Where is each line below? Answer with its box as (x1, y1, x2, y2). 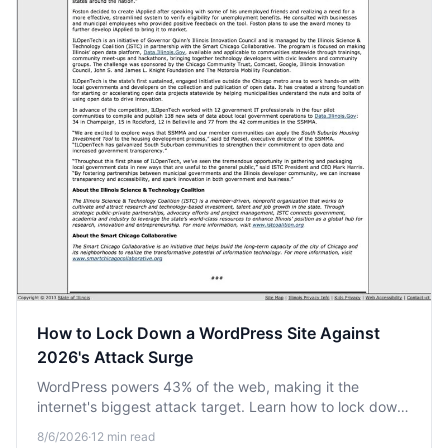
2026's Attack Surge (37, 347, 193, 368)
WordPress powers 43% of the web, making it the (37, 378, 359, 396)
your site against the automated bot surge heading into (37, 418, 397, 436)
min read (104, 429, 155, 445)
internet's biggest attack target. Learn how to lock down (37, 398, 405, 416)
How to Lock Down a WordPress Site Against (37, 323, 380, 344)
